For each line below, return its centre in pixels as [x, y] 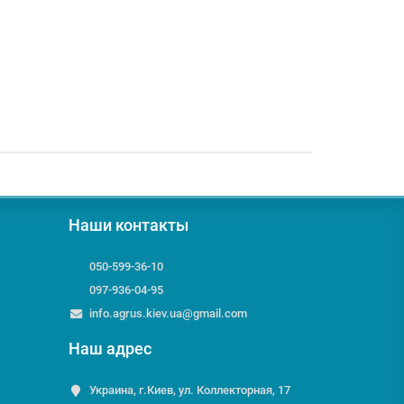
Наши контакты [129, 225]
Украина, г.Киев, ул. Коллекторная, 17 [189, 390]
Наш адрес [110, 349]
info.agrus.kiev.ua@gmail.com [168, 313]
